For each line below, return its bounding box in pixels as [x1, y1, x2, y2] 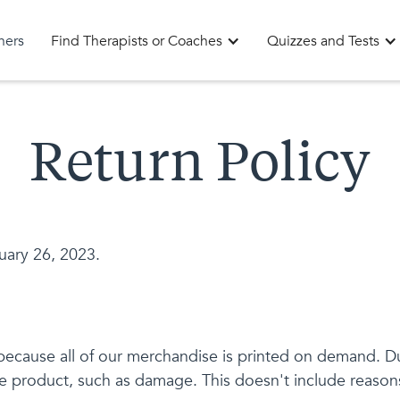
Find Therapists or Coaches [51, 30, 222, 51]
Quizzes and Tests [267, 30, 379, 51]
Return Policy [29, 139, 371, 193]
